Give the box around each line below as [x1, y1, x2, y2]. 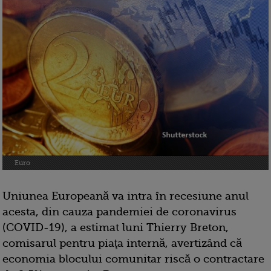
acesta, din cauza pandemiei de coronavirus [2, 206, 237, 218]
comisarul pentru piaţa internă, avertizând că [2, 237, 242, 250]
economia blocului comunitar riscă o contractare [2, 253, 264, 266]
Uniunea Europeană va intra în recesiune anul [2, 190, 249, 203]
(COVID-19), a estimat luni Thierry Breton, [2, 221, 229, 234]
